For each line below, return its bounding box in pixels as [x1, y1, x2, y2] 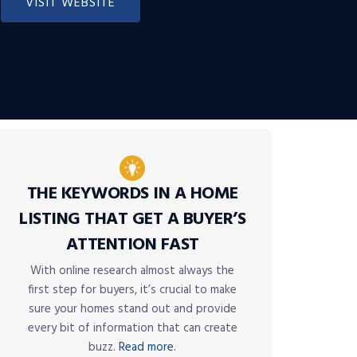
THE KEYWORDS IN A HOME [26, 180, 238, 209]
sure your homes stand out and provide [28, 300, 237, 320]
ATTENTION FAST [65, 231, 199, 260]
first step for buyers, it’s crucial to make [28, 280, 237, 300]
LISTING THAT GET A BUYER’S [19, 206, 245, 234]
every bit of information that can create [27, 319, 237, 339]
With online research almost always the [30, 261, 234, 281]
